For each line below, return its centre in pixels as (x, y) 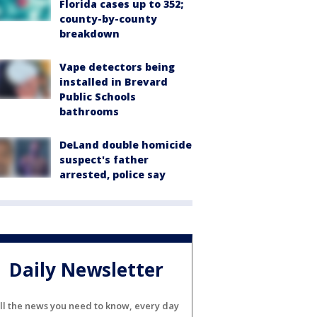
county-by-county (108, 19)
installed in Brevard (114, 82)
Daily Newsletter (86, 269)
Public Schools (98, 97)
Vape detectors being (117, 67)
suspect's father (104, 160)
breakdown (90, 34)
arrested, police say (113, 175)
